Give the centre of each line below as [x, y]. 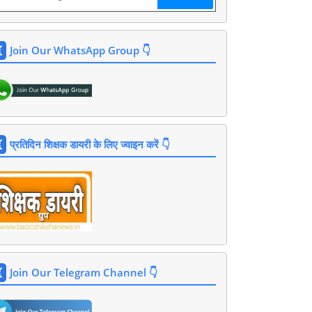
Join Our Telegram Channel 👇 [84, 272]
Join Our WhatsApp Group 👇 [80, 50]
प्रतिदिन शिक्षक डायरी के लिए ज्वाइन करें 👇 [90, 144]
